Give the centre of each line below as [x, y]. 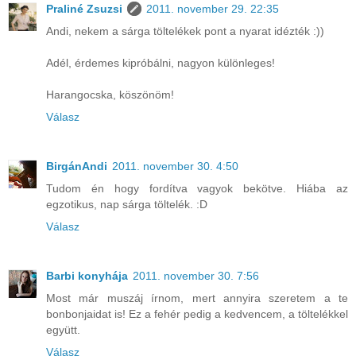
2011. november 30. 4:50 [175, 166]
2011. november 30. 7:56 [196, 275]
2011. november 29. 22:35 [213, 8]
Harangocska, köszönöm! [110, 94]
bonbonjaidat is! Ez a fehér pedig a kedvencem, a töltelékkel [197, 313]
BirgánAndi [77, 166]
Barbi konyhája [87, 275]
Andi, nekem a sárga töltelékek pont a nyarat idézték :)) [185, 31]
